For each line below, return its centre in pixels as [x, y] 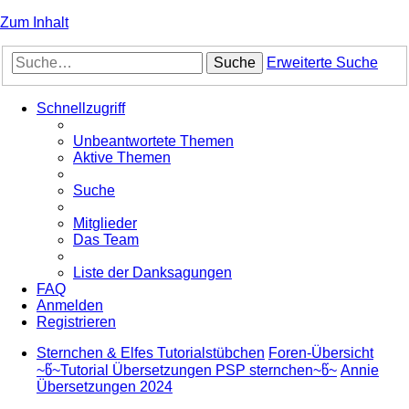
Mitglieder [105, 223]
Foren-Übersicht [321, 352]
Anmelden [70, 305]
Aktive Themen [122, 157]
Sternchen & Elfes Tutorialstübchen [151, 352]
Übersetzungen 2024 [105, 386]
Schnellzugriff [81, 108]
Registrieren [76, 321]
